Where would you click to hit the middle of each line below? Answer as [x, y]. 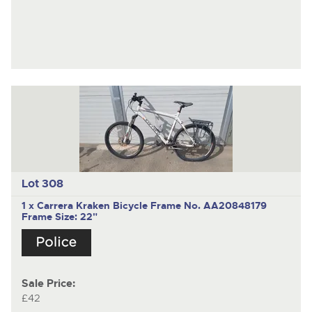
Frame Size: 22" [59, 216]
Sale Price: [48, 284]
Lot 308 [42, 184]
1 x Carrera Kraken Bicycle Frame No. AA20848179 [144, 205]
